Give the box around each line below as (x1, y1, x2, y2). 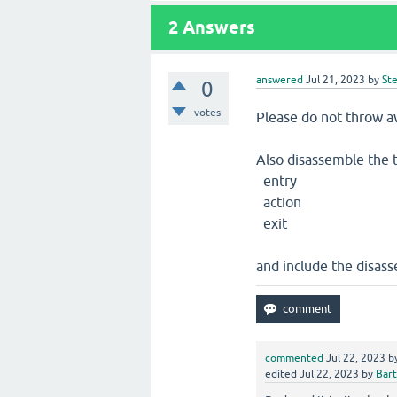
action (256, 193, 302, 210)
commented (265, 351, 324, 364)
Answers (178, 16, 255, 38)
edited (265, 367, 298, 380)
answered (256, 73, 304, 86)
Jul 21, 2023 (306, 73, 366, 86)
